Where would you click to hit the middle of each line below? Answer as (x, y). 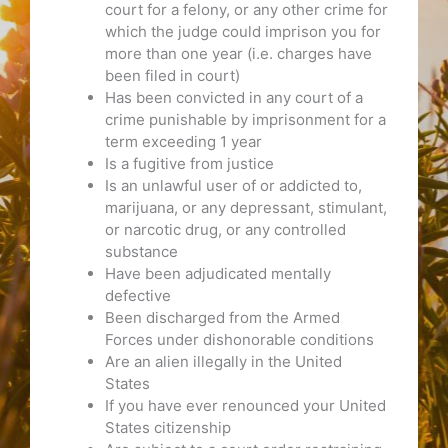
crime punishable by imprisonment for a (245, 119)
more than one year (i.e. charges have (238, 53)
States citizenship (168, 427)
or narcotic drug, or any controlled (225, 229)
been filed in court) (172, 75)
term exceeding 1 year (183, 141)
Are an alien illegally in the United (223, 361)
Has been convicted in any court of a (234, 97)
